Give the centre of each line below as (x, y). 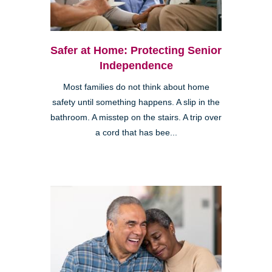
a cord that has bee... (136, 132)
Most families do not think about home (136, 87)
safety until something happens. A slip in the (136, 102)
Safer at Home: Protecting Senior (136, 50)
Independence (136, 65)
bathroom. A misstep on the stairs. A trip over (136, 117)
